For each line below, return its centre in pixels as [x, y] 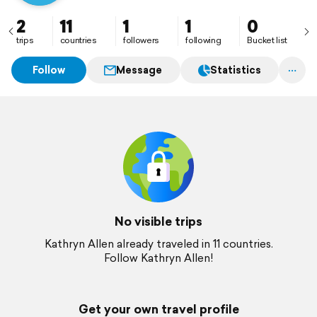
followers [141, 40]
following [203, 40]
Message [139, 70]
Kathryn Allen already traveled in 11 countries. [158, 244]
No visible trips [158, 221]
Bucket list [267, 40]
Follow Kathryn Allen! [158, 258]
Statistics [235, 70]
